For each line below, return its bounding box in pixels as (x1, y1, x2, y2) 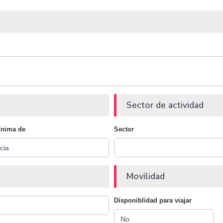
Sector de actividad (126, 99, 204, 111)
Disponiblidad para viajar (114, 197, 192, 205)
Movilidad (126, 170, 165, 183)
